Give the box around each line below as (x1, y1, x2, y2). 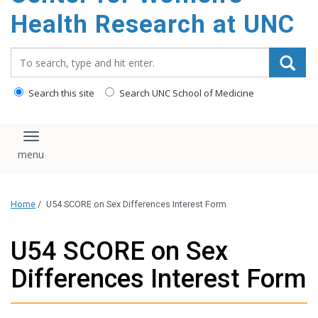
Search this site (26, 87, 94, 99)
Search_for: (10, 47, 74, 62)
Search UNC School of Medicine (117, 87, 254, 99)
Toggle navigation (30, 134, 137, 151)
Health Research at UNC (11, 10, 295, 39)
